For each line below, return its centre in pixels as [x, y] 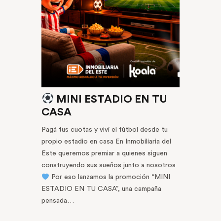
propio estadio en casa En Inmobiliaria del [106, 142]
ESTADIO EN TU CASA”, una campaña [101, 189]
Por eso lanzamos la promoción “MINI [110, 177]
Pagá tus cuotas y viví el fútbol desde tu [105, 130]
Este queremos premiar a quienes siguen [104, 154]
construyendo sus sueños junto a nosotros [109, 166]
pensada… [58, 201]
